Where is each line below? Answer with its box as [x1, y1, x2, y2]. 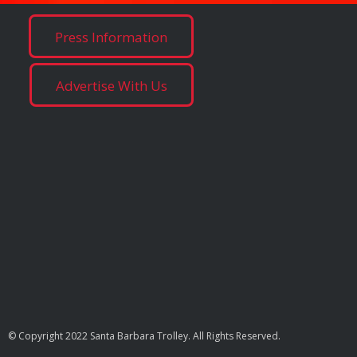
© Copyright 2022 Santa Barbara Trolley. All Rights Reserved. [8, 329, 280, 343]
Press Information [55, 28, 167, 46]
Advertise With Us [55, 76, 167, 95]
